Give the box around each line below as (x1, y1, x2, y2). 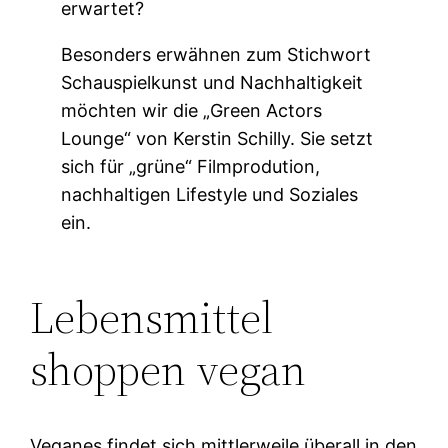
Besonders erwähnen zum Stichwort (61, 44, 372, 66)
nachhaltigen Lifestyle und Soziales (61, 184, 359, 206)
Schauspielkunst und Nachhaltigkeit (61, 72, 364, 94)
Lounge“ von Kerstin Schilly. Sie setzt (61, 128, 374, 150)
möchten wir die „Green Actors (61, 100, 323, 122)
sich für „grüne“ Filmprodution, (61, 156, 321, 178)
